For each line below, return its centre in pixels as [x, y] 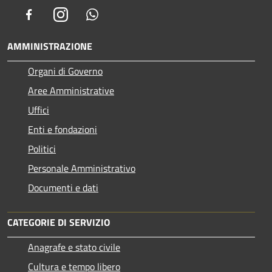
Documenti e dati [63, 188]
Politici [42, 149]
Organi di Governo [65, 71]
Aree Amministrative [71, 91]
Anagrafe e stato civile [74, 247]
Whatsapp [120, 14]
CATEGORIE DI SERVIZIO [59, 223]
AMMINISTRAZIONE [50, 46]
